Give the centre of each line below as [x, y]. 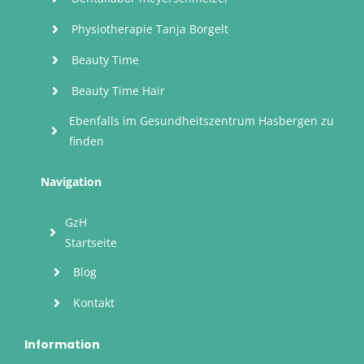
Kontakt [94, 303]
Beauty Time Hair [118, 91]
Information [62, 344]
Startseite [91, 242]
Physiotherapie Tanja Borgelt [149, 29]
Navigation [71, 181]
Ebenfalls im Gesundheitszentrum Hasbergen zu [202, 120]
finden [87, 141]
